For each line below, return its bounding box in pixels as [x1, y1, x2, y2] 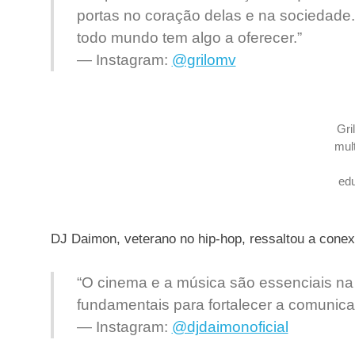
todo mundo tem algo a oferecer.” [76, 29, 302, 47]
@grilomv [171, 52, 236, 69]
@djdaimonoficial [171, 318, 288, 335]
